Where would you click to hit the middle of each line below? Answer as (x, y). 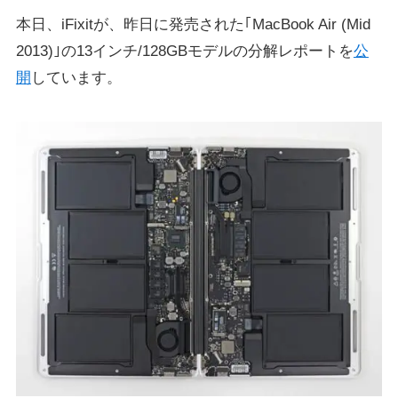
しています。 (76, 78)
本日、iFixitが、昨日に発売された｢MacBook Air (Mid (193, 25)
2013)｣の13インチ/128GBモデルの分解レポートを (184, 52)
